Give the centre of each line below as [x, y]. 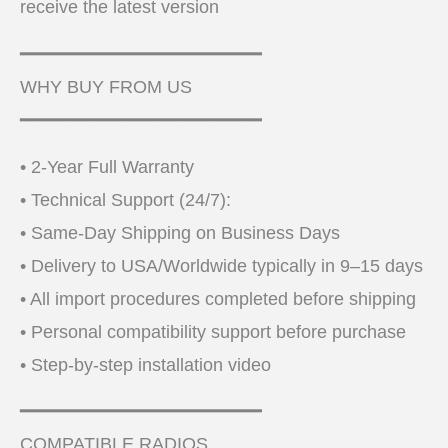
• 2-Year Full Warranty [107, 166]
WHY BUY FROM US [106, 87]
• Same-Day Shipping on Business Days [180, 232]
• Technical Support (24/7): [125, 199]
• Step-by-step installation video [145, 364]
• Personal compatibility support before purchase [213, 331]
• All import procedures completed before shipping [218, 298]
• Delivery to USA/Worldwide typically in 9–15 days [221, 265]
